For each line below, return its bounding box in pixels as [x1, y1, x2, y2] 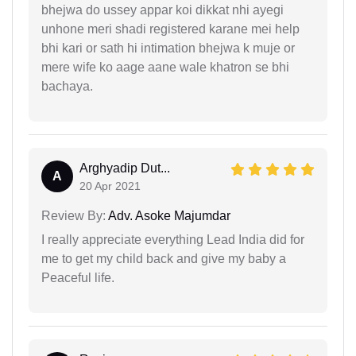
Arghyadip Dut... [79, 161, 170, 175]
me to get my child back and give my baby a [41, 252, 286, 265]
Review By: [41, 209, 106, 222]
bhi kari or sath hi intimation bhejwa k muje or [41, 41, 295, 55]
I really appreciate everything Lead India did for [41, 233, 304, 246]
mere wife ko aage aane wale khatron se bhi [41, 60, 289, 74]
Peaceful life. [41, 271, 114, 284]
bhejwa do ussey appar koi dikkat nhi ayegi [41, 3, 284, 17]
